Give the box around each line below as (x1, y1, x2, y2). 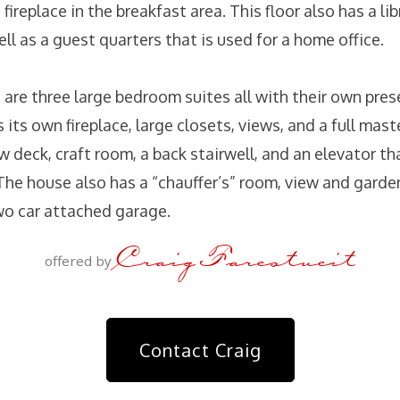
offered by (45, 252, 115, 271)
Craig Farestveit (115, 240, 355, 273)
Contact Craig (138, 338, 262, 362)
